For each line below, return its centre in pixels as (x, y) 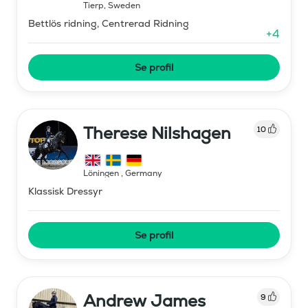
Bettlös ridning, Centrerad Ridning (109, 23)
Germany (144, 173)
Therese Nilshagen (157, 133)
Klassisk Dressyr (65, 191)
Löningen (102, 173)
